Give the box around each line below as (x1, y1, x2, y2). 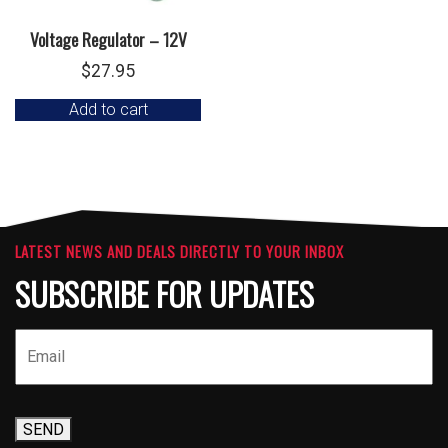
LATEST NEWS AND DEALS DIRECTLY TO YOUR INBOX (15, 240, 344, 263)
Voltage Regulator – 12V (29, 26, 187, 53)
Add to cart (68, 100, 148, 120)
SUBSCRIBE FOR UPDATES (15, 270, 314, 318)
